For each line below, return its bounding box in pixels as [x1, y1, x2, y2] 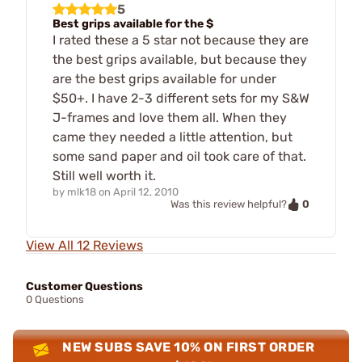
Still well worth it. [53, 167, 156, 183]
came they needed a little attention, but [53, 128, 293, 145]
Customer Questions [26, 280, 143, 294]
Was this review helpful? [170, 198, 287, 211]
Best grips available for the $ [53, 16, 213, 31]
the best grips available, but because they [53, 51, 307, 67]
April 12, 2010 [113, 185, 179, 198]
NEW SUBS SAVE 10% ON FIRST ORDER [62, 339, 315, 356]
